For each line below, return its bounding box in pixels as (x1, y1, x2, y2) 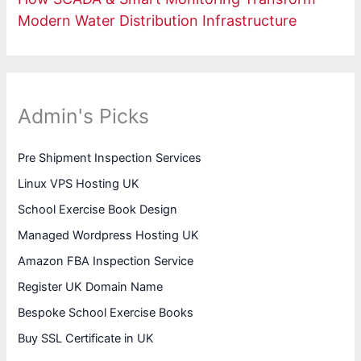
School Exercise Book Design (18, 201, 178, 217)
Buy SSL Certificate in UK (18, 330, 155, 346)
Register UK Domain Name (18, 279, 164, 294)
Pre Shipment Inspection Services (18, 150, 202, 165)
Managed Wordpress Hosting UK (18, 227, 200, 243)
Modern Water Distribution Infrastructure (18, 12, 297, 30)
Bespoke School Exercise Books (18, 305, 194, 320)
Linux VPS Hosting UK (18, 176, 140, 191)
